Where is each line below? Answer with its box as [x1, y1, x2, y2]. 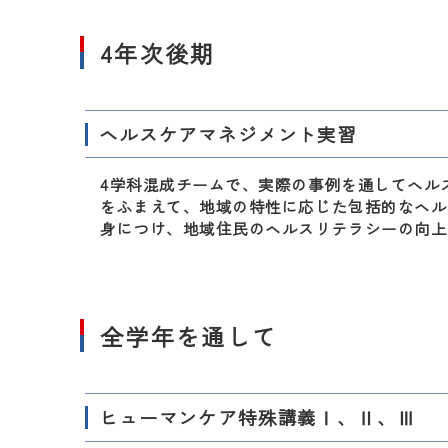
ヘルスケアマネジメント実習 [99, 121, 357, 147]
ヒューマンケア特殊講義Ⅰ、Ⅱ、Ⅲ [99, 404, 417, 430]
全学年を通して [100, 319, 278, 353]
